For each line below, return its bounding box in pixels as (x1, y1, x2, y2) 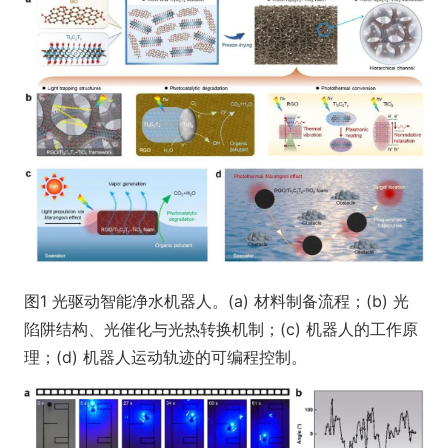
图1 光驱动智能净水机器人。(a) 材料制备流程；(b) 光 (24, 291, 409, 312)
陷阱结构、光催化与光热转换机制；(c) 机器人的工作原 (24, 319, 418, 340)
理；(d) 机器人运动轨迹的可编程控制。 (24, 347, 307, 368)
